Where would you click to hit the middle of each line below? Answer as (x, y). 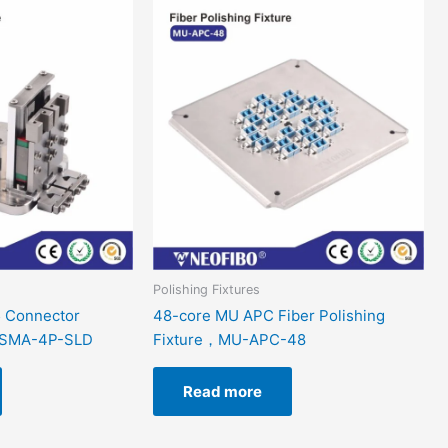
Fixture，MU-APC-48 (230, 340)
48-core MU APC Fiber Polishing (269, 316)
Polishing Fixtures (207, 289)
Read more (223, 392)
